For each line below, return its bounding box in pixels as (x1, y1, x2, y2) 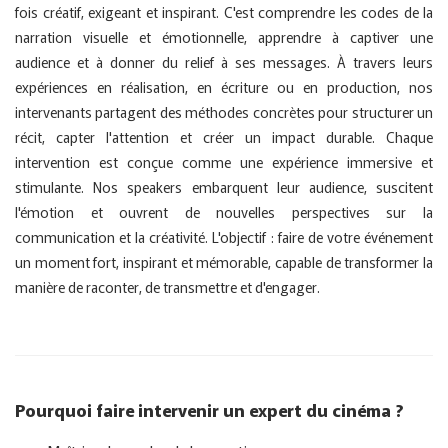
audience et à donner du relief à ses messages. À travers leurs (15, 52, 433, 72)
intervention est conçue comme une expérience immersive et (15, 152, 433, 172)
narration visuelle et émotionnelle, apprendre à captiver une (15, 27, 433, 47)
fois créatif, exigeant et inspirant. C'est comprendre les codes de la (15, 2, 433, 22)
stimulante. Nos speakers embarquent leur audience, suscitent (15, 177, 433, 197)
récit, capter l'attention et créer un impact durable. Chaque (15, 127, 433, 147)
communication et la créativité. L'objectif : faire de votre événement (15, 227, 433, 247)
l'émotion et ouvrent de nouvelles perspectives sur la (15, 202, 433, 222)
